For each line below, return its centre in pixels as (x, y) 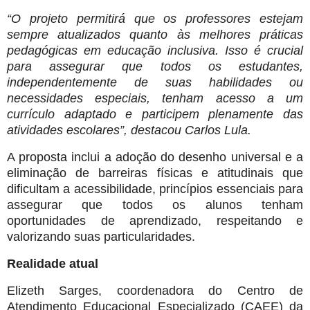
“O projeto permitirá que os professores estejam (155, 18)
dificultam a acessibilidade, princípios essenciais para (155, 189)
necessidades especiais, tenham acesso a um (155, 98)
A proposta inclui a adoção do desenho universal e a (155, 157)
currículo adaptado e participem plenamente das (155, 114)
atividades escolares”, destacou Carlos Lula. (129, 130)
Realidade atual (53, 263)
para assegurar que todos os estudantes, (155, 66)
